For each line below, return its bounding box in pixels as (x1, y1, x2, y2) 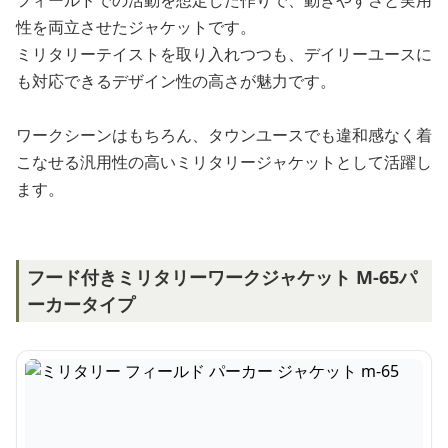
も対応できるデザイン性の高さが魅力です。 (16, 70, 336, 92)
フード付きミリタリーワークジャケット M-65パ (27, 265, 417, 289)
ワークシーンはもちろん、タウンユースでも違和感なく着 (16, 124, 432, 146)
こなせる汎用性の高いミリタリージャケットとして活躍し (16, 151, 432, 173)
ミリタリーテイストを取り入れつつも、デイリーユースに (16, 43, 432, 65)
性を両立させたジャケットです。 (16, 16, 256, 38)
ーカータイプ (27, 292, 135, 316)
